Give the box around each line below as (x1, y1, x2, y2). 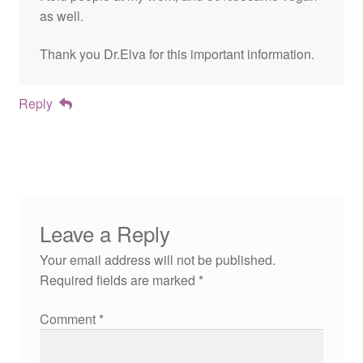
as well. (39, 6, 83, 25)
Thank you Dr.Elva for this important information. (39, 45, 314, 64)
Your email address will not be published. (39, 250, 275, 270)
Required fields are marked (39, 271, 199, 290)
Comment (39, 310, 99, 328)
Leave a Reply (39, 218, 170, 249)
